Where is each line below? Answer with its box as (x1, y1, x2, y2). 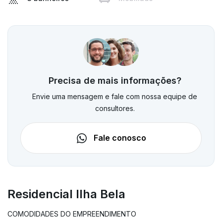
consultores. (95, 104, 135, 113)
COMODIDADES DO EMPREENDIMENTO (7, 209, 136, 218)
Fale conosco (92, 133, 146, 143)
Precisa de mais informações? (48, 75, 181, 86)
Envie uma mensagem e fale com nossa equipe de (32, 92, 197, 101)
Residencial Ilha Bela (7, 186, 125, 201)
